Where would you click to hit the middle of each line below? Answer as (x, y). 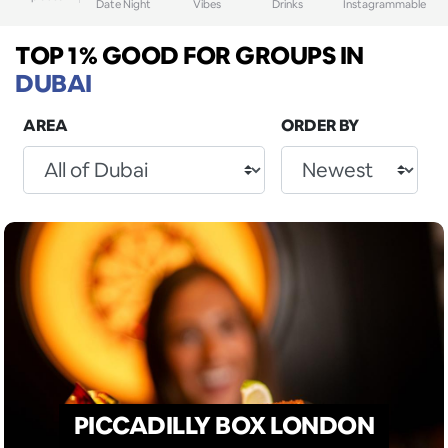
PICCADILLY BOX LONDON (224, 425)
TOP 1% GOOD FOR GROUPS (177, 55)
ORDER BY (320, 125)
